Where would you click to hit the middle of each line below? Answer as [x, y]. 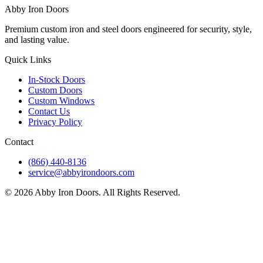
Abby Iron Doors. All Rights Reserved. [107, 192]
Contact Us [49, 111]
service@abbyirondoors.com [81, 172]
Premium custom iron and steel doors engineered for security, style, [128, 29]
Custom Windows [61, 100]
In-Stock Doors [57, 79]
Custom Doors [55, 90]
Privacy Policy [55, 122]
